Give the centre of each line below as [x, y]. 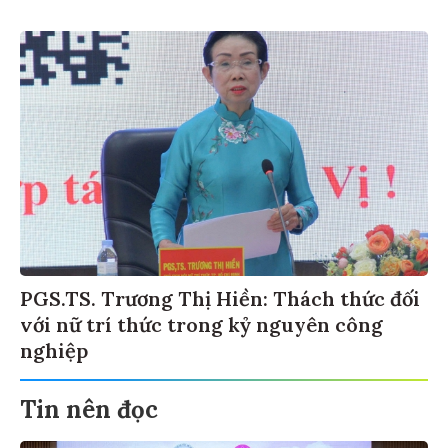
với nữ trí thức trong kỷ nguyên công [201, 322]
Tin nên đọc [89, 407]
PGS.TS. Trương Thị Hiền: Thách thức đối [220, 296]
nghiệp [54, 348]
